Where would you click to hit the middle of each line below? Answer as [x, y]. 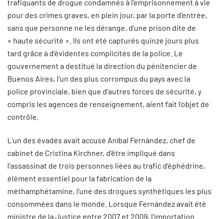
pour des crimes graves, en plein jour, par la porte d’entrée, [107, 15]
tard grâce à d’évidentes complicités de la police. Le [95, 53]
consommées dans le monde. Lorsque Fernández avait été [107, 204]
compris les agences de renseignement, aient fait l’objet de [108, 104]
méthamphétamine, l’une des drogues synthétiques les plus [109, 191]
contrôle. [23, 117]
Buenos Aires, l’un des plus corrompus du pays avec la [99, 78]
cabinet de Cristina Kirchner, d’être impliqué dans [91, 153]
